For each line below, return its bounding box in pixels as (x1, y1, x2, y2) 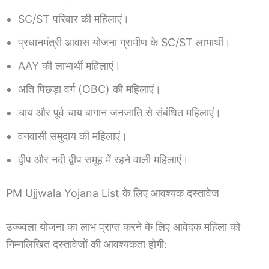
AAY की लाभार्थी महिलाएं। (18, 59, 121, 73)
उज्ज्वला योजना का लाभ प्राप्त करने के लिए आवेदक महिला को (6, 220, 240, 234)
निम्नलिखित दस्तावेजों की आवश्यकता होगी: (6, 238, 167, 251)
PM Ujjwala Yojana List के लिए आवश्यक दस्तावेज (6, 187, 219, 200)
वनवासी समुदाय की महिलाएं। (18, 130, 127, 143)
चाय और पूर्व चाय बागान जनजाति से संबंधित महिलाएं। (18, 106, 221, 119)
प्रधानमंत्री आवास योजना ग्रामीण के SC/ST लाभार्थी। (18, 36, 231, 49)
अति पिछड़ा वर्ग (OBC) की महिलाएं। (18, 83, 161, 96)
